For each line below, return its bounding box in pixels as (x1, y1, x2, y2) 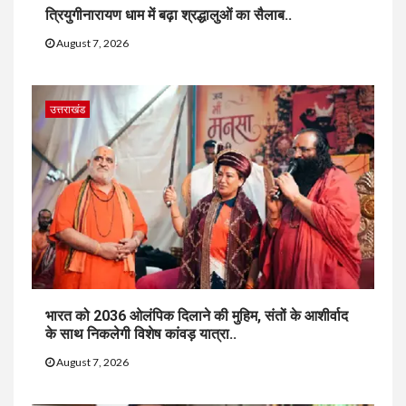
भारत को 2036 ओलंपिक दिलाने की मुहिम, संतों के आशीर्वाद (45, 307, 348, 325)
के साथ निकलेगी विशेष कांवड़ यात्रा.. (45, 325, 237, 343)
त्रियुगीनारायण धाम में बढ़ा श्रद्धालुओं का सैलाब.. (45, 6, 292, 24)
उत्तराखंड (50, 102, 85, 117)
